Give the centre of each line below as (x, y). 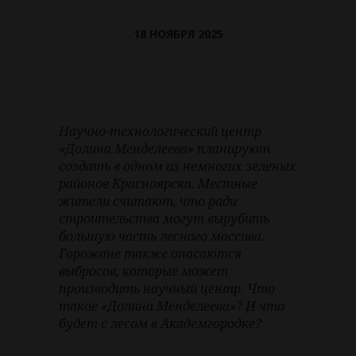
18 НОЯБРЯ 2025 (178, 34)
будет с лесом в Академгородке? (160, 324)
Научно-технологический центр (160, 132)
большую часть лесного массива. (162, 236)
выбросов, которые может (143, 271)
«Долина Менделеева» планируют (164, 149)
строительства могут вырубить (164, 219)
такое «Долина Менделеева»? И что (172, 306)
